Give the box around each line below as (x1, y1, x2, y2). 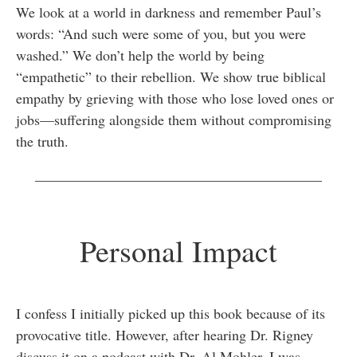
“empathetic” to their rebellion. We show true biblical (16, 67, 326, 87)
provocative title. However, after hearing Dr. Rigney (16, 325, 313, 345)
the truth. (16, 131, 69, 151)
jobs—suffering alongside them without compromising (16, 110, 331, 130)
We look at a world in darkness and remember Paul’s (16, 2, 321, 22)
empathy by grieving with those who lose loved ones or (16, 88, 334, 108)
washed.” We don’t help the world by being (16, 45, 265, 65)
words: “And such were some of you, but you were (16, 24, 306, 44)
